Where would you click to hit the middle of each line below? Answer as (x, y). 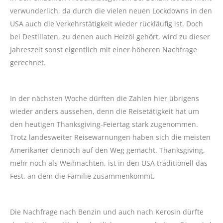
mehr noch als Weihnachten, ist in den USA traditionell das (109, 163)
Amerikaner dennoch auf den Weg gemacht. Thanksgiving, (108, 150)
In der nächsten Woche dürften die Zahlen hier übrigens (105, 98)
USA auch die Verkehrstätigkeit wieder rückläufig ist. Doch (107, 23)
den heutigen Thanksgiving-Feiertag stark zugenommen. (104, 124)
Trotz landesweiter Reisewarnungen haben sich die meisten (110, 137)
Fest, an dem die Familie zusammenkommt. (82, 176)
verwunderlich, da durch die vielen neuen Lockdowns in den (111, 10)
